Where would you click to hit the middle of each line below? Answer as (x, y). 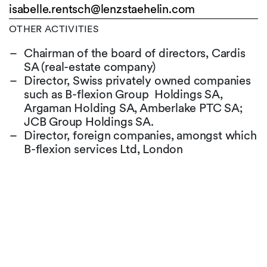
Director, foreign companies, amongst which (140, 135)
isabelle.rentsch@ (55, 9)
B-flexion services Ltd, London (104, 149)
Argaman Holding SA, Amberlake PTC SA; (133, 108)
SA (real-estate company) (90, 67)
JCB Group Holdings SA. (89, 122)
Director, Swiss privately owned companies (137, 80)
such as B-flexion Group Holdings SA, (123, 94)
